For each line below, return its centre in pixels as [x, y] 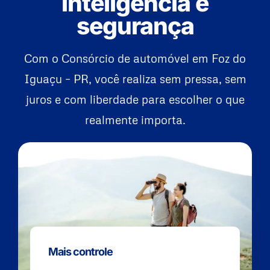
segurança [135, 26]
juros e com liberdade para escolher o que [135, 99]
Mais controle [80, 252]
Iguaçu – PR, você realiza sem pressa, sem [135, 79]
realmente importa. [135, 120]
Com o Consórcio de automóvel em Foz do [135, 58]
